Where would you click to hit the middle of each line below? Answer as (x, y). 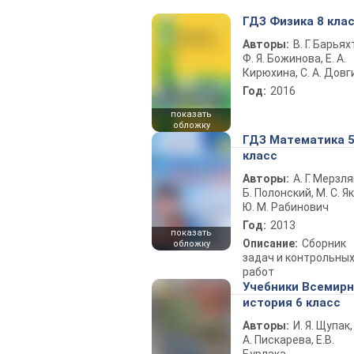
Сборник (324, 243)
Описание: (270, 243)
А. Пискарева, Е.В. (288, 340)
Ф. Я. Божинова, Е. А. (294, 58)
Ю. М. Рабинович (286, 207)
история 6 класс (292, 303)
